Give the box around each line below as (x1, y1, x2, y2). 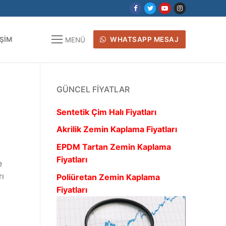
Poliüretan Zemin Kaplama (56, 172, 160, 182)
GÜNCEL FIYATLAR (56, 84, 130, 94)
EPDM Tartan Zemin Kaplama (56, 142, 171, 152)
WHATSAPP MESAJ (108, 35, 179, 43)
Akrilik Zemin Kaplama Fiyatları (56, 124, 177, 135)
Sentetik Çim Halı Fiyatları (56, 106, 156, 117)
